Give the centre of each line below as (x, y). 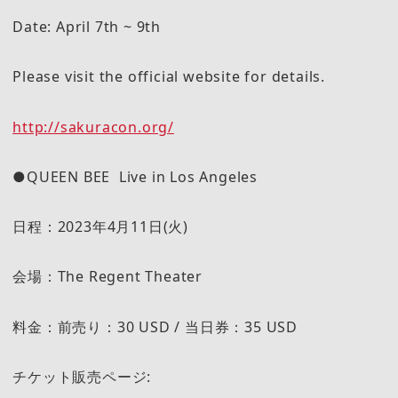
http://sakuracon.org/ (93, 127)
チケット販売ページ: (82, 377)
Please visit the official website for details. (169, 77)
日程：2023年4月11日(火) (100, 227)
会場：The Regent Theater (107, 277)
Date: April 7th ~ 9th (87, 27)
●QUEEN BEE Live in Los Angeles (135, 176)
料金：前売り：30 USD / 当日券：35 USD (155, 326)
